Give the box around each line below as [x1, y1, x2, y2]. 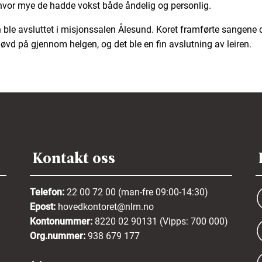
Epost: [29, 201, 58, 212]
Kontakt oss [32, 147, 115, 168]
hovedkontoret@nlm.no [57, 201, 154, 212]
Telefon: [29, 186, 67, 198]
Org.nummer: [29, 230, 88, 242]
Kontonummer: [29, 215, 95, 227]
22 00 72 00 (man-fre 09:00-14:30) [66, 186, 208, 198]
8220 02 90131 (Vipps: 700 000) [94, 215, 228, 227]
